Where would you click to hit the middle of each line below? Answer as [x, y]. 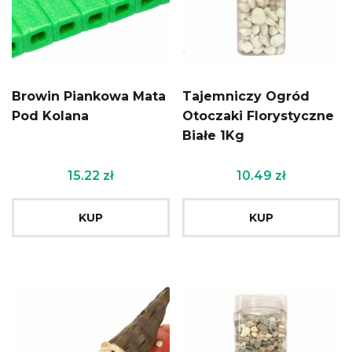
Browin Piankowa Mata [89, 97]
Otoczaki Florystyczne [258, 116]
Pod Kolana [50, 116]
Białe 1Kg [214, 136]
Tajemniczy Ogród [246, 97]
